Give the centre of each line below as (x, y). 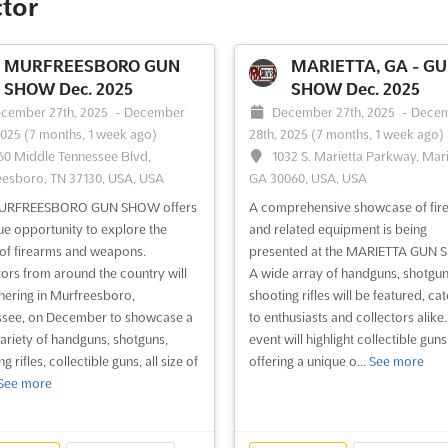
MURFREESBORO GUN (91, 65)
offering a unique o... (308, 360)
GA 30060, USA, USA (307, 177)
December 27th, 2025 (335, 111)
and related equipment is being (337, 228)
